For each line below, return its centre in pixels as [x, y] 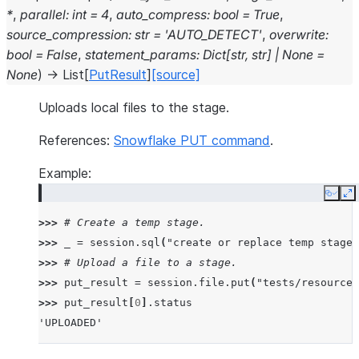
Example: [65, 173]
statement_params [141, 54]
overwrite [297, 34]
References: [76, 140]
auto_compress [161, 14]
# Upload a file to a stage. [151, 262]
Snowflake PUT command [192, 140]
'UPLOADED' [71, 323]
